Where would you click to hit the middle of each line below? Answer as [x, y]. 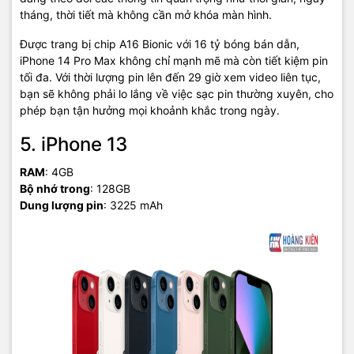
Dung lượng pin [62, 205]
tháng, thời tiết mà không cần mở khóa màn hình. [146, 15]
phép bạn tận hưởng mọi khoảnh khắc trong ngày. [150, 110]
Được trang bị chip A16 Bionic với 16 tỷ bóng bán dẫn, [160, 44]
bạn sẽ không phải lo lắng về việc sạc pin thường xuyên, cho [177, 94]
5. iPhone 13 [73, 144]
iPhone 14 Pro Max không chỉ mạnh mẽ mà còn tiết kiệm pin [174, 60]
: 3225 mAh [133, 205]
